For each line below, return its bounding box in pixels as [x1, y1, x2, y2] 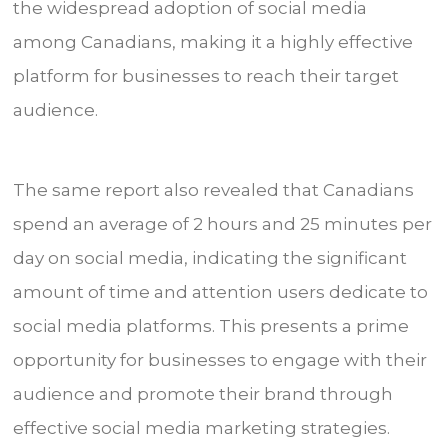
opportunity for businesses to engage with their [13, 349, 428, 370]
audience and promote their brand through [13, 383, 394, 404]
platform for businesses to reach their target [13, 66, 400, 86]
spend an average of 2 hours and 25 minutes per [13, 213, 433, 234]
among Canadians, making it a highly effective [13, 32, 414, 52]
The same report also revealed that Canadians [13, 179, 415, 200]
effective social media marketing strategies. [13, 417, 395, 438]
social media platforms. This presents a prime [13, 315, 410, 336]
